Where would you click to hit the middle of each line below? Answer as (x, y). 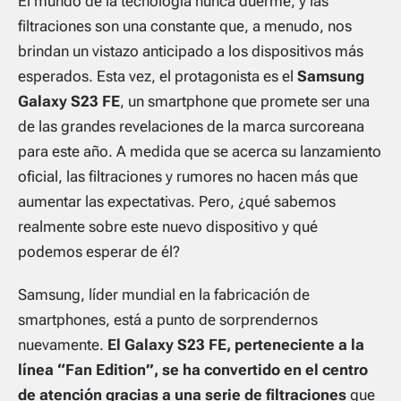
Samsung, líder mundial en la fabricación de (164, 294)
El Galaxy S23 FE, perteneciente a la (236, 344)
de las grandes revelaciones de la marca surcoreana (191, 126)
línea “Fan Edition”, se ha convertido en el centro (193, 369)
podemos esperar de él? (99, 251)
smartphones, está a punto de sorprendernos (168, 319)
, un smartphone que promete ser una (245, 101)
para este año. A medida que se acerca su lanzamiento (200, 151)
